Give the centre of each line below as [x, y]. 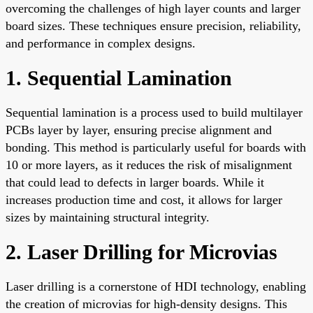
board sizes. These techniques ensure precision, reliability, [153, 26]
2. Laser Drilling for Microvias [141, 252]
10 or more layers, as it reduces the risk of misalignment [149, 165]
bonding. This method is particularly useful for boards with [156, 147]
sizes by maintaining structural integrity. [108, 217]
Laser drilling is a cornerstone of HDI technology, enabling [156, 286]
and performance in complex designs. [101, 43]
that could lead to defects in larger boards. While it [135, 182]
